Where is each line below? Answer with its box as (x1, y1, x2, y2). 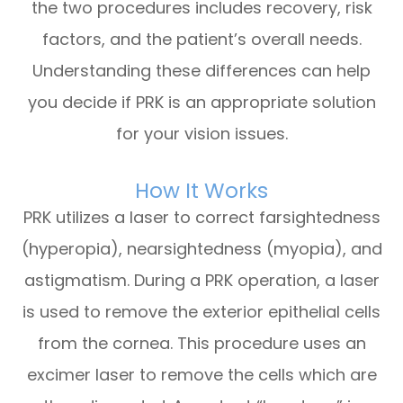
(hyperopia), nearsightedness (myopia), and (21, 237, 382, 260)
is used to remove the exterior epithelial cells (22, 300, 381, 323)
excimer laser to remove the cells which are (26, 363, 377, 386)
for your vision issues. (115, 121, 288, 145)
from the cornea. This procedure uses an (37, 331, 366, 354)
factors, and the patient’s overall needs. (41, 27, 362, 50)
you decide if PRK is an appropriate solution (27, 90, 376, 113)
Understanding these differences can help (32, 58, 371, 82)
